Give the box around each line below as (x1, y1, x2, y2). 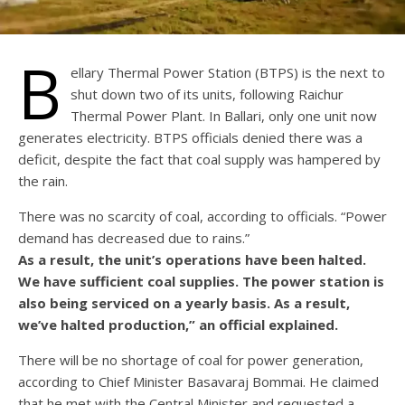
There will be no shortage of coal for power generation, (18, 351, 363, 370)
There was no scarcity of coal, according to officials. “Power (18, 207, 387, 226)
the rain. (18, 172, 68, 191)
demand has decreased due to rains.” (18, 229, 250, 248)
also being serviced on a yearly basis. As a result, (18, 294, 350, 313)
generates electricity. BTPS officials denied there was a (18, 128, 363, 147)
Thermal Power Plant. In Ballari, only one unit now (71, 107, 377, 126)
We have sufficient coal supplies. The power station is (18, 272, 384, 291)
